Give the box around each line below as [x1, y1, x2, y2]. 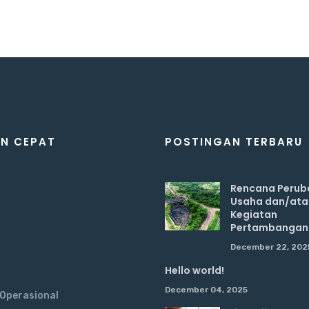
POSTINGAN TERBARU [165, 134, 303, 149]
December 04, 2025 [165, 285, 248, 295]
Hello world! [165, 263, 224, 277]
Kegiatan [230, 208, 277, 221]
